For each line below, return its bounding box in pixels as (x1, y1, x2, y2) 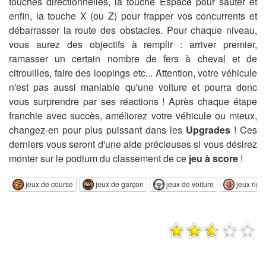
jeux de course (26, 178, 73, 189)
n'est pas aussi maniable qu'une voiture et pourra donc (9, 80, 257, 94)
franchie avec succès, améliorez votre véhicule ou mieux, (9, 109, 257, 122)
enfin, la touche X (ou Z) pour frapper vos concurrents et (9, 9, 257, 23)
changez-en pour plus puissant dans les (9, 123, 186, 137)
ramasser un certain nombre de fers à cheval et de (9, 52, 257, 65)
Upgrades (186, 123, 230, 137)
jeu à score (189, 151, 238, 165)
